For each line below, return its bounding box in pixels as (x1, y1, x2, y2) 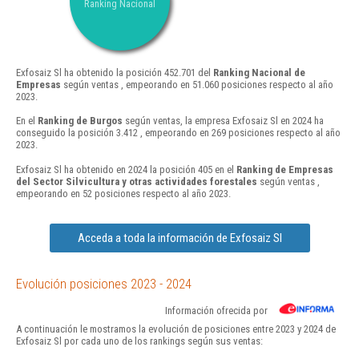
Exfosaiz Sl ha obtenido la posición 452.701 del (16, 67, 213, 79)
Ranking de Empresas (236, 163, 333, 175)
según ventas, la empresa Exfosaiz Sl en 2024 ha (123, 115, 324, 127)
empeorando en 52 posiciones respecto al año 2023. (16, 187, 231, 200)
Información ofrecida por (165, 304, 268, 317)
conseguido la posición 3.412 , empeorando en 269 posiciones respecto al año (16, 127, 341, 139)
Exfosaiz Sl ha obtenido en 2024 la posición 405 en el (16, 163, 236, 175)
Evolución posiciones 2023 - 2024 (16, 275, 192, 292)
